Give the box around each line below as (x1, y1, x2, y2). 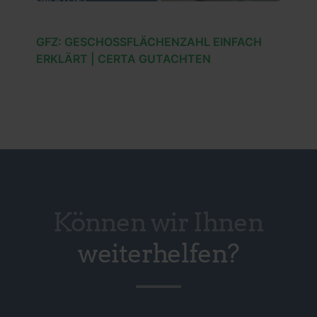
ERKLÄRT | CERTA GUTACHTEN (35, 52, 211, 66)
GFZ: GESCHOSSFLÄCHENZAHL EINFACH (35, 35, 262, 49)
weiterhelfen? (77, 236, 240, 268)
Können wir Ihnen (53, 205, 264, 237)
